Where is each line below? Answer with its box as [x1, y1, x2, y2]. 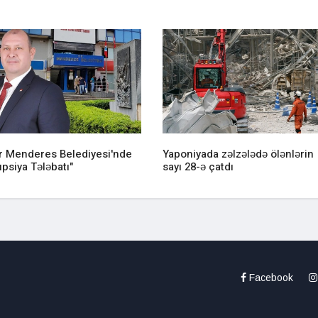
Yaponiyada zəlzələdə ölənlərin [163, 146, 314, 163]
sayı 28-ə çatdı [163, 159, 234, 175]
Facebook [249, 272, 293, 284]
